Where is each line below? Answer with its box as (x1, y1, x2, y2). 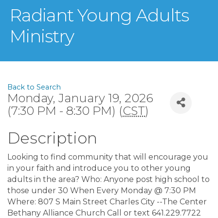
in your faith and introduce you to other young (7, 163, 191, 173)
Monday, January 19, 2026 (7, 91, 153, 105)
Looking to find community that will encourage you (7, 152, 208, 162)
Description (7, 128, 97, 147)
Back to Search (7, 82, 61, 91)
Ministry (10, 25, 74, 47)
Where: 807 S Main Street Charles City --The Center (7, 197, 207, 206)
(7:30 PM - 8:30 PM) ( (7, 103, 123, 118)
